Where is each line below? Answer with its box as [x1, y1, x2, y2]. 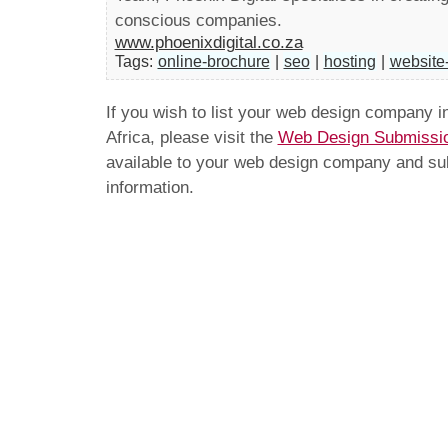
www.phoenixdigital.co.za [114, 33, 303, 52]
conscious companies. [114, 11, 282, 30]
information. [105, 178, 194, 197]
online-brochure [157, 53, 270, 70]
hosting [323, 53, 376, 70]
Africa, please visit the [105, 128, 278, 147]
